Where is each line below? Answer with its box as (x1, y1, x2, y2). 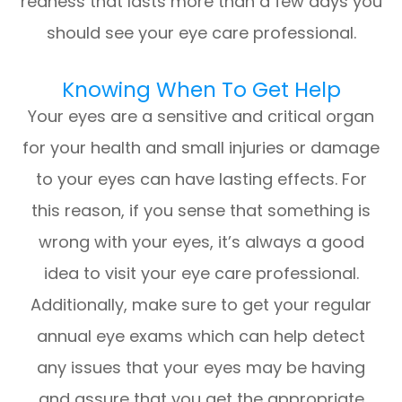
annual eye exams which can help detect (37, 325, 365, 348)
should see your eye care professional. (46, 22, 356, 45)
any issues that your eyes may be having (37, 356, 365, 380)
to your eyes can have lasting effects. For (35, 168, 367, 191)
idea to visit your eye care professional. (43, 262, 359, 285)
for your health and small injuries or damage (22, 136, 380, 160)
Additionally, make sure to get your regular (31, 293, 371, 317)
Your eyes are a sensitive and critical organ (28, 105, 374, 128)
